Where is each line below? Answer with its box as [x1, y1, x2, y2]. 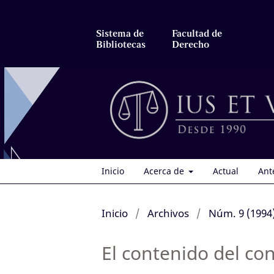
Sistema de [96, 29, 144, 39]
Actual [213, 165, 239, 177]
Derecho [172, 40, 209, 50]
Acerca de [143, 165, 187, 177]
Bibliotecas [96, 40, 146, 50]
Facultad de [172, 29, 222, 39]
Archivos [147, 206, 189, 220]
